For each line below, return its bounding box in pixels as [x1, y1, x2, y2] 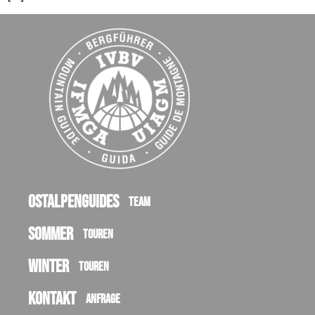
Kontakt [28, 288, 76, 311]
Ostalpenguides [28, 191, 119, 214]
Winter [28, 256, 69, 278]
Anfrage [82, 292, 120, 307]
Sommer [28, 224, 73, 246]
